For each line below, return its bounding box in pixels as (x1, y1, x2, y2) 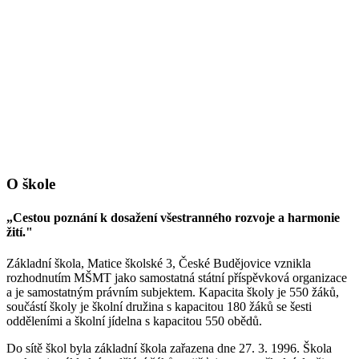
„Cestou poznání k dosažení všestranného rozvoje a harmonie (6, 210, 340, 224)
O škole (6, 175, 55, 193)
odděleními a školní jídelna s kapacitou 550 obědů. (6, 313, 262, 328)
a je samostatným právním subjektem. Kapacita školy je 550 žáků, (6, 284, 339, 299)
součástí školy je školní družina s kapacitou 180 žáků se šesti (6, 299, 312, 313)
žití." (6, 224, 33, 239)
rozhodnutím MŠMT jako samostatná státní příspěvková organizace (6, 270, 347, 284)
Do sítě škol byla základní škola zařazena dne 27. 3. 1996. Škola (6, 341, 332, 355)
